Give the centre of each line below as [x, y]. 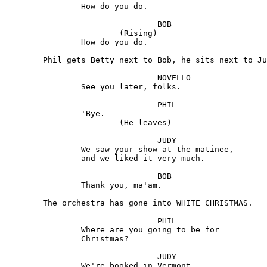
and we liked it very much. [43, 159]
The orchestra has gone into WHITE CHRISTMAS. [24, 203]
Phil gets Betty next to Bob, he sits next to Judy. [24, 60]
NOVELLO [81, 78]
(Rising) [62, 33]
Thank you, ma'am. [43, 185]
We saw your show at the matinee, [43, 150]
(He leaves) [62, 123]
